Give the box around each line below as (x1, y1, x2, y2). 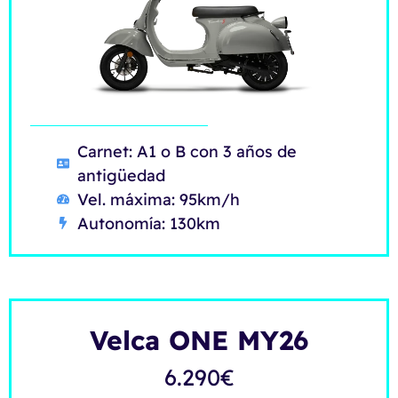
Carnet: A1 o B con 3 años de (76, 140, 297, 162)
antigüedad (76, 164, 165, 186)
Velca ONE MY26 (90, 322, 308, 357)
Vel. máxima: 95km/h (76, 188, 240, 210)
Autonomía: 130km (76, 212, 220, 234)
